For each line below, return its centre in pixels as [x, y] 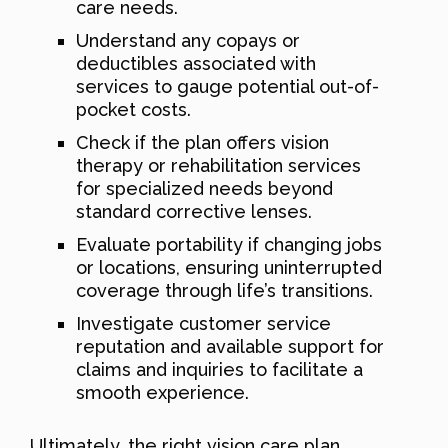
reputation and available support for [230, 346]
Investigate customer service [203, 323]
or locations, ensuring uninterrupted [229, 267]
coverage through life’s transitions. [224, 290]
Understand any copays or [188, 40]
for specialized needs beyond [204, 188]
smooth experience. [162, 392]
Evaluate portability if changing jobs [229, 244]
